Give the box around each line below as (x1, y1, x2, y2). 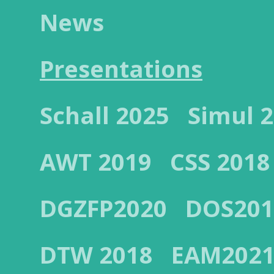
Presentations (40, 53, 202, 84)
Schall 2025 (40, 99, 169, 131)
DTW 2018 (40, 239, 153, 270)
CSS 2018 (170, 146, 270, 177)
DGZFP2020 (40, 192, 167, 224)
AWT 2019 (40, 146, 152, 177)
